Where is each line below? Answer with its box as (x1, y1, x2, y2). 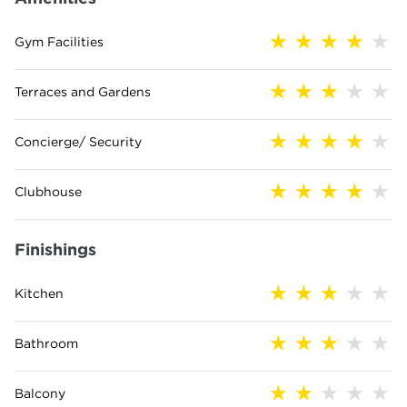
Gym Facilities (15, 35, 104, 48)
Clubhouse (15, 184, 82, 198)
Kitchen (15, 286, 64, 300)
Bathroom (15, 336, 78, 350)
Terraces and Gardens (15, 84, 151, 98)
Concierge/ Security (15, 134, 142, 148)
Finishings (15, 240, 96, 258)
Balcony (15, 386, 65, 400)
